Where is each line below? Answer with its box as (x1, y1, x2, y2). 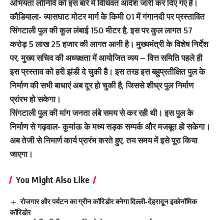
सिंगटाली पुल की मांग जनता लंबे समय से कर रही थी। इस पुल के (10, 108, 193, 118)
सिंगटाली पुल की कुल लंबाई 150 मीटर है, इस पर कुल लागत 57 (10, 25, 192, 36)
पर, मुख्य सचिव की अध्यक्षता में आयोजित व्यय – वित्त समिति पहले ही (10, 53, 202, 63)
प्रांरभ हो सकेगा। (10, 94, 61, 105)
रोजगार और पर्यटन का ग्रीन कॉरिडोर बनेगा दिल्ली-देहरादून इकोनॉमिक (20, 197, 197, 206)
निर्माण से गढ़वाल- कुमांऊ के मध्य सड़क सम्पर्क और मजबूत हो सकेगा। (10, 121, 210, 132)
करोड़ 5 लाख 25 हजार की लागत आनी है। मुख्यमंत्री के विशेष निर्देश (10, 39, 208, 50)
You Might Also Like (16, 174, 89, 186)
